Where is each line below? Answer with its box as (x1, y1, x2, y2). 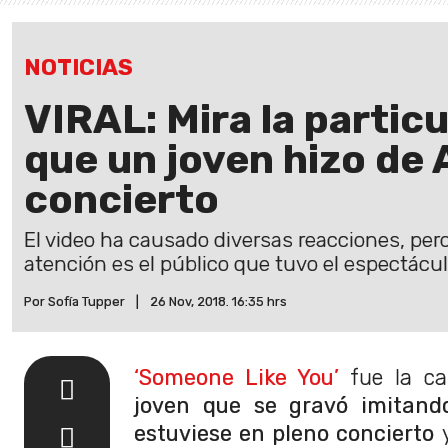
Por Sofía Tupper (24, 293, 125, 309)
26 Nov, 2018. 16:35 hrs (150, 293, 287, 309)
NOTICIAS (24, 53, 133, 81)
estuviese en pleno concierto (134, 420, 435, 446)
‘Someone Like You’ (134, 364, 339, 390)
